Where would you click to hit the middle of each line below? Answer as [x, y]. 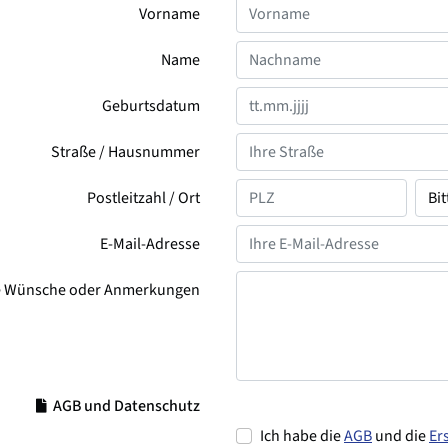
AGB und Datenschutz [125, 406]
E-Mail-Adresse [150, 244]
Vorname [169, 14]
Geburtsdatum [151, 106]
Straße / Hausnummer [125, 152]
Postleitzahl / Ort [143, 198]
